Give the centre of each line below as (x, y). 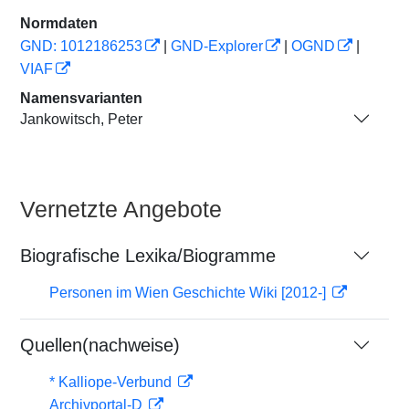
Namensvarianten (81, 98)
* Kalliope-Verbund (112, 382)
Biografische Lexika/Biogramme (148, 256)
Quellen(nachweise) (100, 345)
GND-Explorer (217, 46)
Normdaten (59, 23)
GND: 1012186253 (81, 46)
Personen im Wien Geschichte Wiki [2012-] (189, 293)
